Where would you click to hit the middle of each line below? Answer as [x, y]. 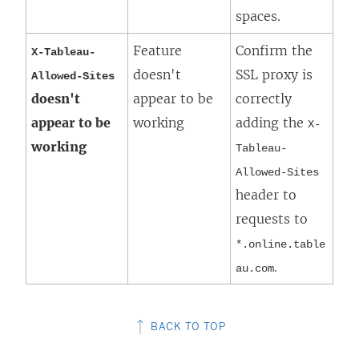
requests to [272, 218]
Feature [157, 50]
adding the [272, 122]
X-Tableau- [63, 52]
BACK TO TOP [187, 326]
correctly [264, 98]
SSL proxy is [274, 74]
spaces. [258, 16]
